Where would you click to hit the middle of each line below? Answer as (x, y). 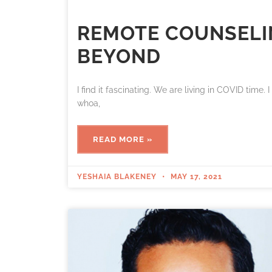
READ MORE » (123, 140)
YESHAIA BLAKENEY (118, 177)
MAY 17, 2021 (195, 177)
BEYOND (119, 56)
